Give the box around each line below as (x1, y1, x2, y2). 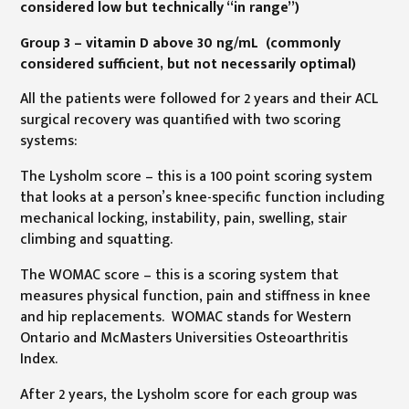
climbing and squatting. (20, 227, 173, 252)
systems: (20, 129, 78, 153)
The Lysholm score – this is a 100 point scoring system (20, 164, 373, 189)
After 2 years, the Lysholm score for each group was (20, 382, 358, 406)
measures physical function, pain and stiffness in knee (20, 283, 372, 308)
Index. (20, 346, 58, 371)
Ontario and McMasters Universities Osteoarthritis (20, 325, 349, 350)
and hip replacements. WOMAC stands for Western (20, 304, 352, 329)
